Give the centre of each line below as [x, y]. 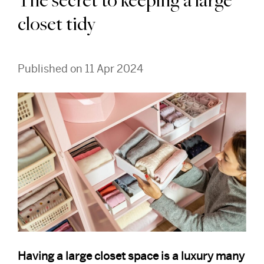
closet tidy [57, 25]
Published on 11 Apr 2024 [80, 69]
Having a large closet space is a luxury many [131, 256]
